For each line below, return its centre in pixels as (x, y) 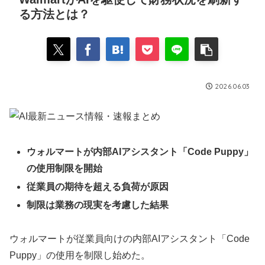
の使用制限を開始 (65, 168)
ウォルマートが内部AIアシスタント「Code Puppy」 (140, 151)
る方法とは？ (54, 14)
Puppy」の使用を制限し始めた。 (80, 255)
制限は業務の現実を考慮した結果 (98, 205)
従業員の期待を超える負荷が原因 (98, 186)
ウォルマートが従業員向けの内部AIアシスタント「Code (130, 238)
